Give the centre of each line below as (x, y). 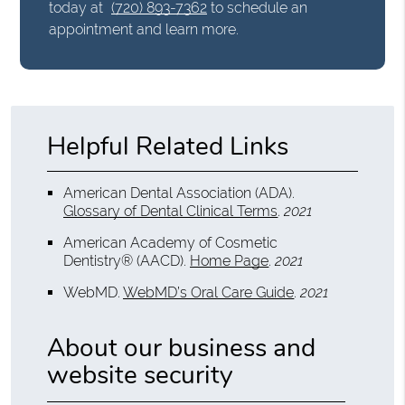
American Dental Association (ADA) (178, 193)
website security (140, 376)
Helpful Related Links (168, 147)
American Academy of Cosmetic (171, 243)
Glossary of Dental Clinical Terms (171, 212)
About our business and (182, 348)
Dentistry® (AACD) (124, 261)
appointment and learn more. (144, 30)
